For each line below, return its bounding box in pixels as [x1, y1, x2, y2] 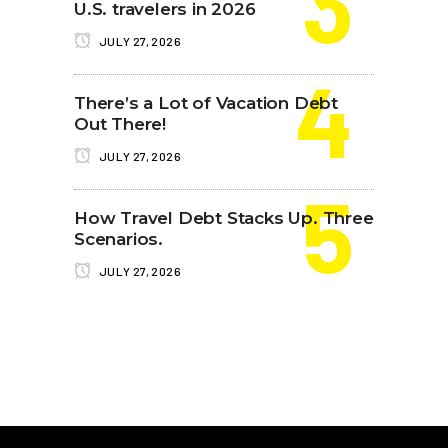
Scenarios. [74, 228, 164, 249]
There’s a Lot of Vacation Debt [74, 92, 339, 113]
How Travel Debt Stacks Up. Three [74, 207, 374, 228]
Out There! [74, 113, 167, 134]
